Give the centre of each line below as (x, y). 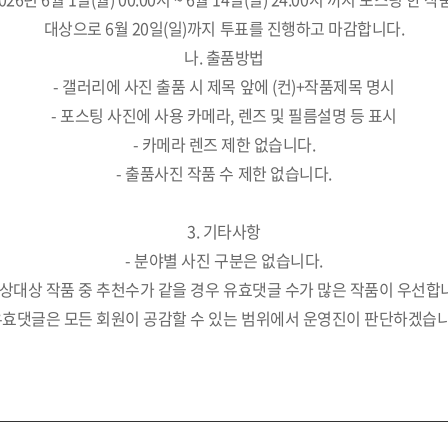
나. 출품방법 (224, 57)
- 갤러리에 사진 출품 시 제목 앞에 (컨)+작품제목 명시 (224, 86)
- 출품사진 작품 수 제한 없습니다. (224, 173)
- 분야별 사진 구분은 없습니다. (224, 260)
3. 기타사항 (224, 231)
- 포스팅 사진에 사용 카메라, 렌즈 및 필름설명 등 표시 (224, 115)
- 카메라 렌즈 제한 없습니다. (224, 144)
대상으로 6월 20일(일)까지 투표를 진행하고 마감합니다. (224, 28)
